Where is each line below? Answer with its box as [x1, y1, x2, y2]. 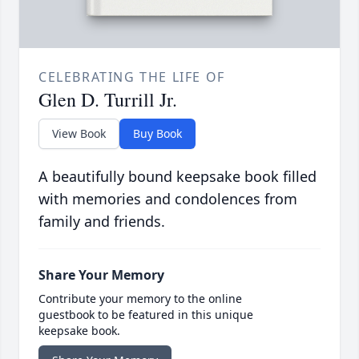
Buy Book [133, 126, 182, 142]
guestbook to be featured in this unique [38, 307, 253, 323]
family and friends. [38, 212, 165, 232]
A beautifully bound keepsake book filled [38, 167, 317, 187]
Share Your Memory [38, 266, 164, 284]
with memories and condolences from [38, 189, 297, 209]
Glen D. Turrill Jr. [38, 87, 177, 113]
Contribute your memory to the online [38, 291, 242, 307]
